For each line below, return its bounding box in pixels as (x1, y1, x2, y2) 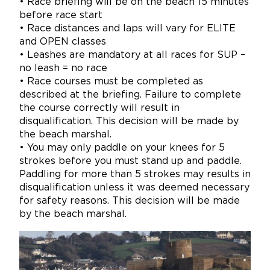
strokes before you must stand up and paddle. (19, 157, 242, 166)
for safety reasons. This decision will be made (19, 196, 240, 206)
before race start (19, 11, 102, 20)
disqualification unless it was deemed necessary (19, 183, 250, 193)
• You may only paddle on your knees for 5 (19, 143, 225, 153)
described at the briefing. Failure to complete (19, 90, 241, 100)
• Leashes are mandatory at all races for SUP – (19, 51, 245, 60)
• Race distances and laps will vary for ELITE (19, 24, 236, 34)
